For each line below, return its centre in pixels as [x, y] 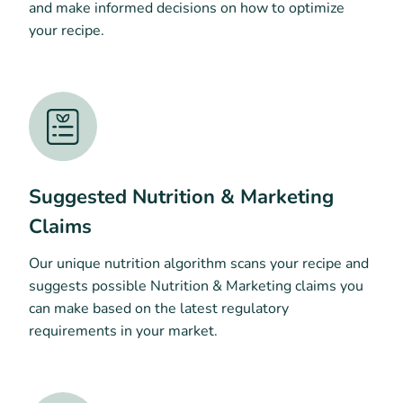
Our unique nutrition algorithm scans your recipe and [199, 263]
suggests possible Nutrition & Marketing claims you [196, 286]
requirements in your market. [123, 331]
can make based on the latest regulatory [159, 308]
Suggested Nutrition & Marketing [181, 197]
